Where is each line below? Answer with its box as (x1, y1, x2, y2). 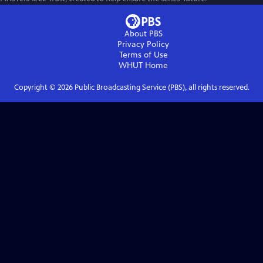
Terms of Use (119, 50, 168, 60)
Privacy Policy (117, 39, 169, 49)
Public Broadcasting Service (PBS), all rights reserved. (72, 83, 249, 92)
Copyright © (14, 83, 58, 92)
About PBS (124, 29, 163, 39)
